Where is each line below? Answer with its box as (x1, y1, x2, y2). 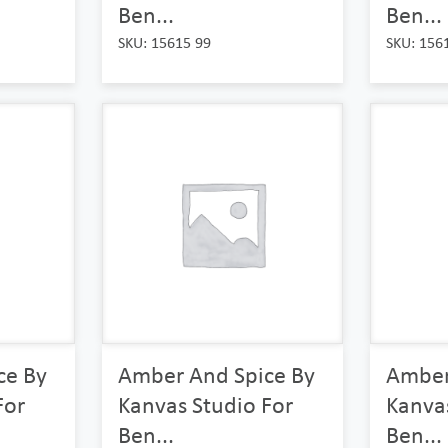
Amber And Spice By (117, 360, 315, 390)
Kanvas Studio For (117, 390, 293, 420)
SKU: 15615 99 (117, 33, 211, 53)
